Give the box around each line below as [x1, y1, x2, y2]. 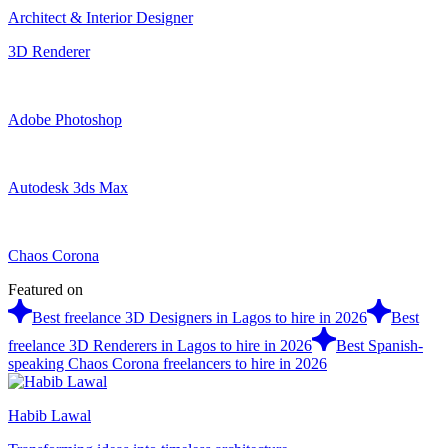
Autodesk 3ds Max [8, 178, 128, 196]
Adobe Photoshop [8, 110, 122, 128]
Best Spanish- [336, 336, 423, 354]
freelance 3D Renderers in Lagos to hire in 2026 [8, 336, 312, 354]
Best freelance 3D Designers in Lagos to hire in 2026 [32, 308, 367, 326]
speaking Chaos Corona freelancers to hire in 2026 [8, 354, 327, 372]
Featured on [8, 280, 83, 298]
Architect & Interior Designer [8, 8, 193, 26]
